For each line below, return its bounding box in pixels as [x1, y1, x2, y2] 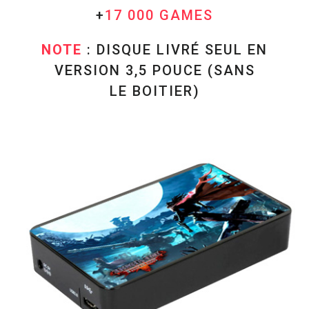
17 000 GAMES [105, 6, 213, 23]
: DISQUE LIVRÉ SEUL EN [82, 41, 268, 58]
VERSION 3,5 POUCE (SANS [54, 61, 255, 79]
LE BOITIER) [109, 82, 200, 99]
